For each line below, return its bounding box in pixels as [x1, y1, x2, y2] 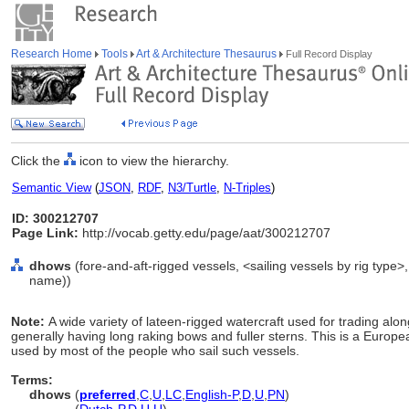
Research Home [11, 47, 95, 60]
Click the [11, 153, 64, 168]
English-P [185, 387, 238, 402]
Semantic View [12, 181, 91, 194]
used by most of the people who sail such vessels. [11, 343, 299, 358]
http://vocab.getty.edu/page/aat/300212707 [79, 225, 330, 240]
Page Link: [12, 225, 79, 240]
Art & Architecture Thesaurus [134, 47, 279, 60]
